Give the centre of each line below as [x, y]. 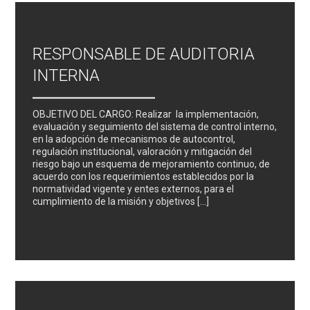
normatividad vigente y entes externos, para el [134, 189]
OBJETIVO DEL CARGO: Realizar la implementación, [146, 114]
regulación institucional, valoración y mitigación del [143, 151]
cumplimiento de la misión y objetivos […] [121, 201]
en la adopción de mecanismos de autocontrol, [134, 139]
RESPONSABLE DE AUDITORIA [144, 54]
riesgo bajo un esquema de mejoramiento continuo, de [152, 164]
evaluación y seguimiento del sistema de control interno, [155, 126]
